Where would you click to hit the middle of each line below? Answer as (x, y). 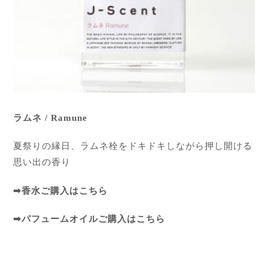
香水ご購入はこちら (65, 191)
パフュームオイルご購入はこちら (94, 219)
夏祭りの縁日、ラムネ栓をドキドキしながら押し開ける (133, 146)
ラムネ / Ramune (51, 118)
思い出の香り (42, 162)
